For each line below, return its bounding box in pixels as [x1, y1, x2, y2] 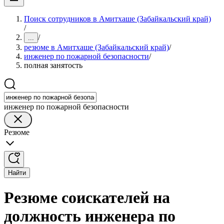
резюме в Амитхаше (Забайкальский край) [24, 43, 169, 51]
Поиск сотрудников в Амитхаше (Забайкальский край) [24, 14, 211, 23]
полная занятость [24, 61, 82, 69]
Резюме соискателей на [4, 188, 170, 207]
